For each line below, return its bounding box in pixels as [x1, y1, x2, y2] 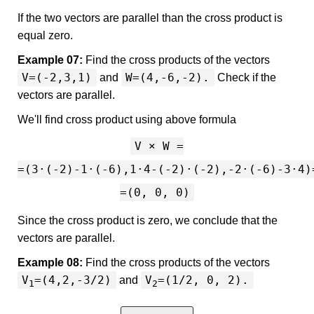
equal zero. [18, 29, 73, 42]
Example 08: [18, 257, 83, 269]
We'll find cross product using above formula [18, 114, 236, 126]
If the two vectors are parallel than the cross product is [18, 12, 282, 25]
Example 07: [18, 54, 83, 67]
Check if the [214, 71, 276, 84]
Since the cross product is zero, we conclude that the [18, 214, 278, 227]
